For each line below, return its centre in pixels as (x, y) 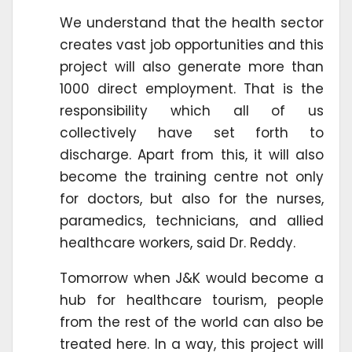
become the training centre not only (192, 177)
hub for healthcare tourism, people (192, 301)
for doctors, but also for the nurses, (192, 199)
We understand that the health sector (192, 23)
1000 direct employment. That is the (192, 89)
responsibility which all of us (192, 111)
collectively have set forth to (192, 133)
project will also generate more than (192, 67)
